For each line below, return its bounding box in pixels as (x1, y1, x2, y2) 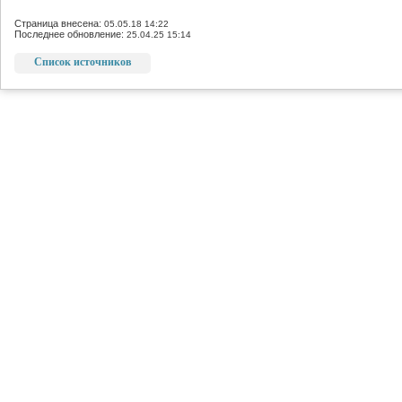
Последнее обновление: (14, 29, 127, 39)
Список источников (34, 56, 131, 68)
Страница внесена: (14, 18, 104, 29)
